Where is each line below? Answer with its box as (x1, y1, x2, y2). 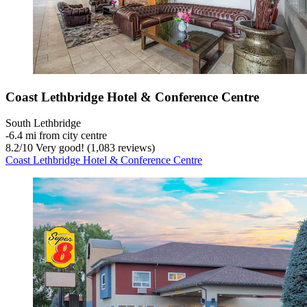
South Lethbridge (5, 117, 81, 130)
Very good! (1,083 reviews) (33, 142, 155, 154)
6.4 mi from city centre (9, 130, 107, 142)
